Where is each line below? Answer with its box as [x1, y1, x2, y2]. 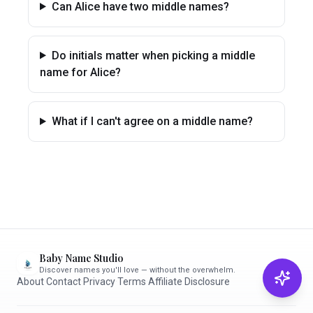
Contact [46, 276, 81, 287]
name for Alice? [40, 66, 121, 79]
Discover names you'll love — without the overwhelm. [39, 265, 235, 275]
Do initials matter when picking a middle [51, 49, 255, 62]
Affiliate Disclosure [148, 276, 230, 287]
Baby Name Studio [39, 252, 123, 265]
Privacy [83, 276, 115, 287]
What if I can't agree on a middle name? [51, 115, 253, 128]
